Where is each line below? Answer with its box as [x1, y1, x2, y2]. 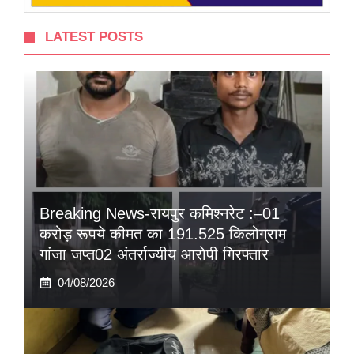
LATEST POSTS [45, 29, 144, 45]
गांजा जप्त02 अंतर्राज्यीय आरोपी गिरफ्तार [40, 246, 269, 264]
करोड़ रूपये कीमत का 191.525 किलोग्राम [40, 225, 286, 243]
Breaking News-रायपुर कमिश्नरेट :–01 [40, 205, 280, 223]
